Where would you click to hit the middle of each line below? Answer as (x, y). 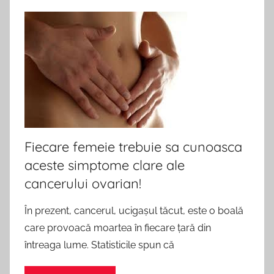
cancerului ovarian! (83, 183)
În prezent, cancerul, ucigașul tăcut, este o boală (134, 211)
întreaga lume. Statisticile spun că (99, 245)
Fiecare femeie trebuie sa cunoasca (133, 147)
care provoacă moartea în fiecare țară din (118, 228)
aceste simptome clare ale (105, 165)
